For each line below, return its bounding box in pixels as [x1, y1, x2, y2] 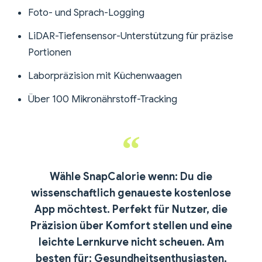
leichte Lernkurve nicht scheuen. [38, 236, 207, 249]
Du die [178, 170, 212, 184]
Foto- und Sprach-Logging [28, 6, 144, 19]
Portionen [28, 46, 71, 59]
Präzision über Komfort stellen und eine [30, 219, 232, 233]
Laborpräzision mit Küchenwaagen [28, 70, 182, 82]
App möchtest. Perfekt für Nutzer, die [35, 203, 227, 216]
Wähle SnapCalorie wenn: [50, 170, 178, 184]
